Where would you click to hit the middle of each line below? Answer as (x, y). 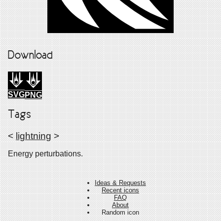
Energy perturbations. (45, 154)
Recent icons (120, 190)
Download (30, 56)
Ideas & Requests (120, 183)
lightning (34, 136)
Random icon (120, 212)
